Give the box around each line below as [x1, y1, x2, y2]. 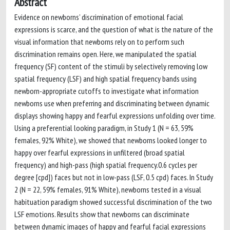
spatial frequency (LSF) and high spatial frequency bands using [14, 73, 197, 84]
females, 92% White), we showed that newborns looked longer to [14, 135, 207, 145]
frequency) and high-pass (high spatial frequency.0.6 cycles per [14, 160, 197, 170]
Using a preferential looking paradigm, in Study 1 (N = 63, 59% [14, 123, 194, 133]
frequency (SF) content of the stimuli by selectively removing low [14, 61, 207, 71]
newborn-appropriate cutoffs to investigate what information [14, 86, 199, 96]
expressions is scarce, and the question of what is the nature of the [14, 24, 213, 34]
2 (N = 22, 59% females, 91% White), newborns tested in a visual [14, 184, 201, 195]
